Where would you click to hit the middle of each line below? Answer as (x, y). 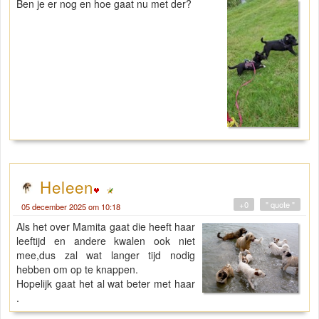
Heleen (67, 187)
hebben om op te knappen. (77, 270)
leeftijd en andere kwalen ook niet (106, 241)
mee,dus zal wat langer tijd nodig (106, 255)
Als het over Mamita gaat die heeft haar (106, 227)
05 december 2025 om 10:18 (71, 207)
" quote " (280, 205)
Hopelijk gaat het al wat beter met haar (106, 284)
